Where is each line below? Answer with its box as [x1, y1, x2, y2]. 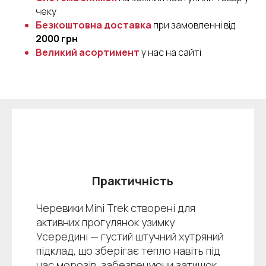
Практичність [92, 173, 174, 189]
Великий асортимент [36, 45, 140, 59]
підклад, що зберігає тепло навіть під [36, 243, 220, 258]
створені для [130, 201, 195, 216]
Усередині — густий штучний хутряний [36, 229, 223, 244]
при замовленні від [153, 18, 235, 31]
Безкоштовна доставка [36, 18, 151, 31]
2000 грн [36, 31, 78, 45]
